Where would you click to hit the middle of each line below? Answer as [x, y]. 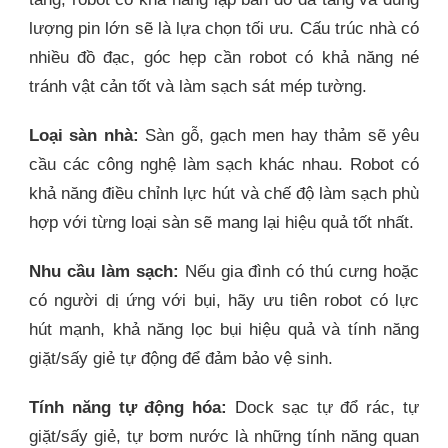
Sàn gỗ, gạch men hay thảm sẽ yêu [279, 135]
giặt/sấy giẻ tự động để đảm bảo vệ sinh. [181, 358]
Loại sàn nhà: [84, 135]
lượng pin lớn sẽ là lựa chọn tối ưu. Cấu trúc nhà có [224, 28]
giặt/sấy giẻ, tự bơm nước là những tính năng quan [224, 436]
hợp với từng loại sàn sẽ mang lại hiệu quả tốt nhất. [221, 222]
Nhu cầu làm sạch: [104, 271]
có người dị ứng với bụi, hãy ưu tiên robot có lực [224, 300]
